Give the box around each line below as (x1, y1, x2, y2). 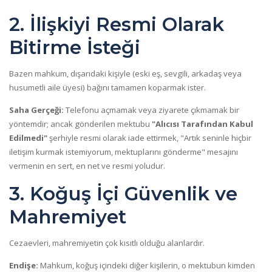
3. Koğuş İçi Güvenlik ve (9, 182, 237, 205)
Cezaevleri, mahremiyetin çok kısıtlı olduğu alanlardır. (9, 237, 205, 248)
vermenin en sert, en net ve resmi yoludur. (9, 160, 165, 172)
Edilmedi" (9, 132, 47, 144)
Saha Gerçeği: (9, 104, 64, 116)
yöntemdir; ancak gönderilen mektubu (9, 118, 152, 130)
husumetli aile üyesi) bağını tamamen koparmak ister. (9, 82, 206, 93)
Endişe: (9, 259, 38, 271)
